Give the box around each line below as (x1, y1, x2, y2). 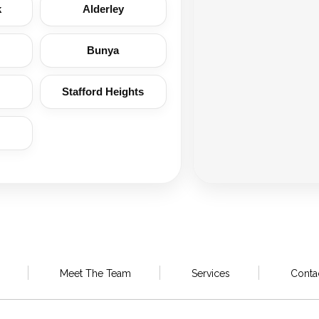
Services (191, 268, 230, 279)
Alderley (82, 3, 124, 15)
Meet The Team (59, 268, 131, 279)
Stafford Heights (62, 85, 145, 98)
